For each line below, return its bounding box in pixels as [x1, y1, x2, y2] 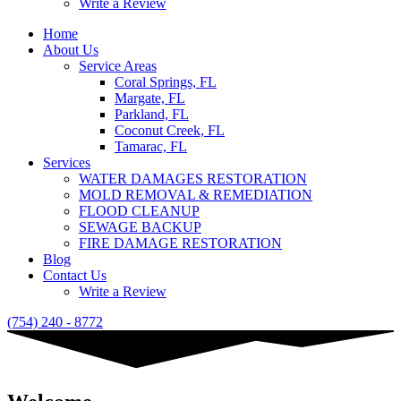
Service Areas [79, 57, 157, 73]
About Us [43, 41, 98, 57]
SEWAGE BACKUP [79, 218, 201, 235]
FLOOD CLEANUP [79, 202, 200, 218]
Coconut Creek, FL [115, 122, 225, 138]
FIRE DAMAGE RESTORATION [79, 235, 282, 251]
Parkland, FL [115, 106, 189, 122]
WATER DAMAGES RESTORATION [79, 170, 307, 186]
